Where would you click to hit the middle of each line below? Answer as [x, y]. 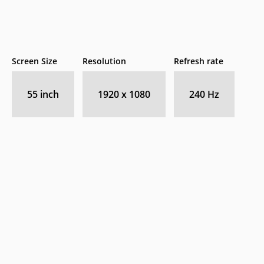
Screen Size [34, 61]
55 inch [43, 94]
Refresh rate [199, 61]
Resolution [104, 61]
